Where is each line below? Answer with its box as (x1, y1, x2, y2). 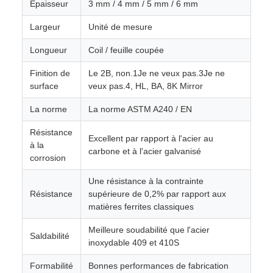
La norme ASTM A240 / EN (88, 104, 192, 114)
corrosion (30, 153, 66, 163)
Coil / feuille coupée (88, 45, 164, 55)
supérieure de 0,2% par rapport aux (88, 189, 226, 199)
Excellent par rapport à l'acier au (88, 133, 213, 143)
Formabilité (30, 261, 73, 271)
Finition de (30, 68, 70, 78)
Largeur (30, 22, 60, 32)
